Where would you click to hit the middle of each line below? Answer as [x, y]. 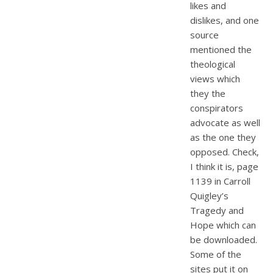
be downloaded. [224, 239]
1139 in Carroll [220, 181]
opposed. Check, [225, 151]
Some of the [216, 254]
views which [215, 78]
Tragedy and [217, 210]
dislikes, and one [225, 20]
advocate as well [225, 122]
